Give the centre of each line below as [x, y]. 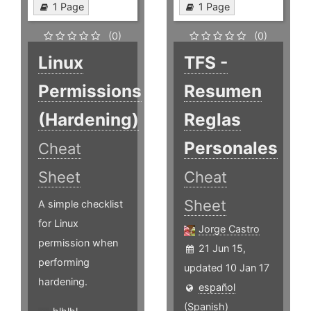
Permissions [90, 91]
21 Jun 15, [222, 249]
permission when [78, 243]
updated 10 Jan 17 [227, 268]
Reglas [213, 120]
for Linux [58, 224]
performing [64, 262]
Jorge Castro [229, 229]
